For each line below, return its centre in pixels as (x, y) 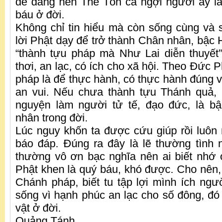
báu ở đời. (41, 15)
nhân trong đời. (53, 118)
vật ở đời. (40, 208)
